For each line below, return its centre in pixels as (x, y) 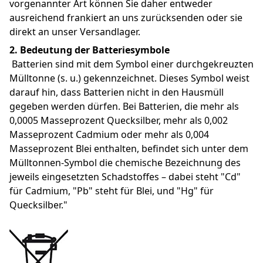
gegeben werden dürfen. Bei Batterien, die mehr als (124, 106)
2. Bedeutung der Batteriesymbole (90, 50)
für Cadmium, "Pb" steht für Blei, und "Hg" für (112, 190)
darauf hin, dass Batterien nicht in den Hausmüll (117, 92)
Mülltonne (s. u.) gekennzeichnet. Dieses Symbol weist (129, 78)
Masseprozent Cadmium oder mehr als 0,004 (109, 134)
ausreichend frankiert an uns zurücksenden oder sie (126, 18)
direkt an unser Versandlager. (75, 32)
